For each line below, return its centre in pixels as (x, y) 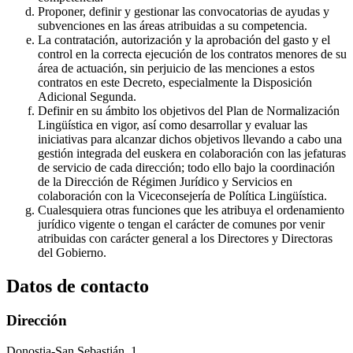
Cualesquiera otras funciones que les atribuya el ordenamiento (191, 210)
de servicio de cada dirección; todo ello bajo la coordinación (186, 167)
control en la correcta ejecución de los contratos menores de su (192, 54)
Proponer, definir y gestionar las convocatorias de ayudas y (184, 11)
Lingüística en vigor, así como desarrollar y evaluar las (173, 124)
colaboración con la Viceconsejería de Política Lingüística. (182, 195)
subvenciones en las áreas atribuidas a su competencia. (173, 25)
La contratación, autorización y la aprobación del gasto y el (184, 39)
